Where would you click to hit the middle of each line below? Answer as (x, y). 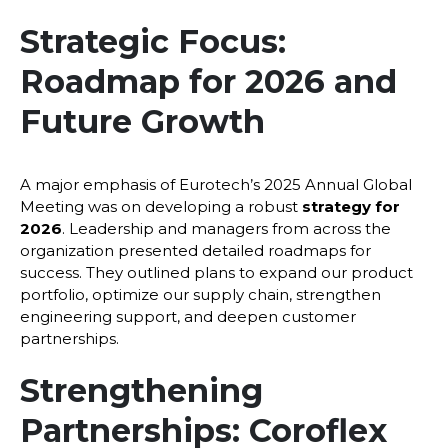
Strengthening (141, 391)
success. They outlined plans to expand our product (216, 272)
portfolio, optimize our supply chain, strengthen (200, 294)
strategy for (351, 206)
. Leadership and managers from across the (226, 228)
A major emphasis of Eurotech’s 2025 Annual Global (216, 184)
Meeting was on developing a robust (161, 206)
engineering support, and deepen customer (188, 316)
